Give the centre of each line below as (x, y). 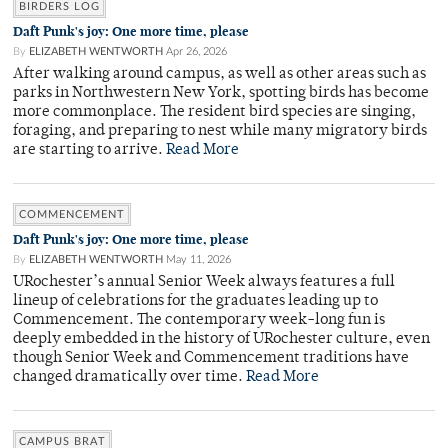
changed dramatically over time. (129, 378)
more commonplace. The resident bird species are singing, (214, 113)
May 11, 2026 (198, 260)
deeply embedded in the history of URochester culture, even (221, 340)
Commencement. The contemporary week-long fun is (199, 321)
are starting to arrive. (89, 151)
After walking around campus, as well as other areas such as (219, 75)
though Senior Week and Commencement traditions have (211, 359)
